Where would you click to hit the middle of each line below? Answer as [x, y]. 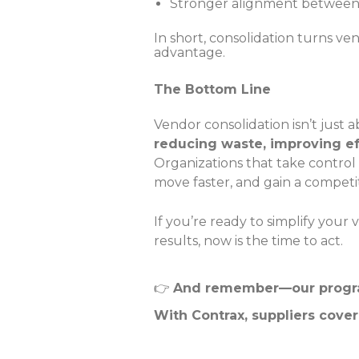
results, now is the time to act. [248, 241]
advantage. [190, 52]
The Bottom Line [212, 89]
